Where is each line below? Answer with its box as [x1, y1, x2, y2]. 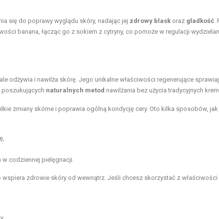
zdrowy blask [130, 17, 171, 24]
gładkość [186, 17, 214, 24]
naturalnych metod [46, 86, 105, 94]
